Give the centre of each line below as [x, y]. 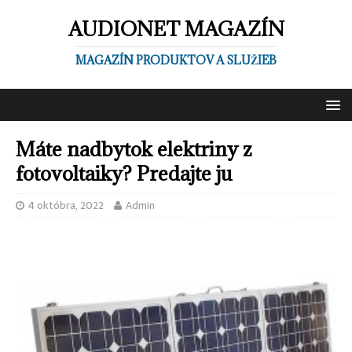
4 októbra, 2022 [66, 205]
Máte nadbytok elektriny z [134, 149]
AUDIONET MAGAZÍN [176, 29]
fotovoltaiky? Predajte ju [124, 173]
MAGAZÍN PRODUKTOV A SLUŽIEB [176, 60]
